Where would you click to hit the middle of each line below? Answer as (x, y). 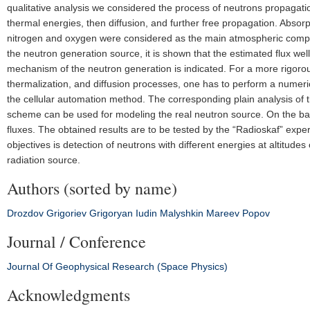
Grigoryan (111, 213)
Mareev (223, 213)
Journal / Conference (76, 241)
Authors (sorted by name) (92, 188)
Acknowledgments (69, 295)
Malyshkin (182, 213)
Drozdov (25, 213)
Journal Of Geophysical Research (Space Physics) (117, 266)
